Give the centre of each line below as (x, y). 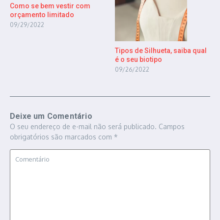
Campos (172, 126)
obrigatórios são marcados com (62, 137)
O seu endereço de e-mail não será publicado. (83, 126)
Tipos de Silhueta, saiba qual (161, 50)
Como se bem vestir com (50, 6)
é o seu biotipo (138, 59)
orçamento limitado (42, 14)
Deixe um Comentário (51, 116)
